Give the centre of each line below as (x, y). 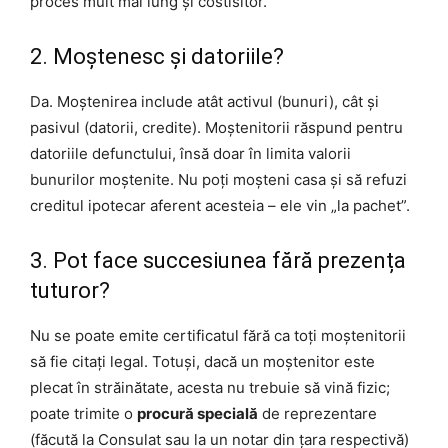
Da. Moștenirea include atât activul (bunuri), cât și (204, 101)
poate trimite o (83, 413)
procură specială (197, 413)
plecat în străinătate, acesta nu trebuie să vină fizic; (210, 387)
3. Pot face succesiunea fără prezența (218, 260)
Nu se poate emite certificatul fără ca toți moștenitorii (218, 335)
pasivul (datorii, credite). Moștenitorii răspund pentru (216, 127)
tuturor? (70, 290)
